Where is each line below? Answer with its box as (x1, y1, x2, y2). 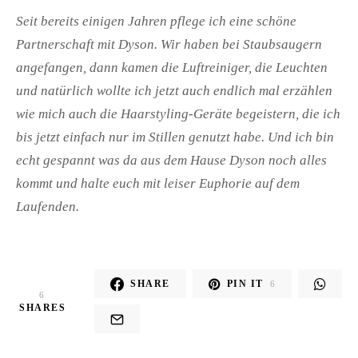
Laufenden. (16, 199, 79, 215)
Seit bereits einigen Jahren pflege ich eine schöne (16, 14, 296, 30)
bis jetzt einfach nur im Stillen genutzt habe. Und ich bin (16, 129, 334, 145)
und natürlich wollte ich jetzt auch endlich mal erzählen (16, 83, 332, 99)
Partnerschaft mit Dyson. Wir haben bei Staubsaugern (16, 37, 322, 53)
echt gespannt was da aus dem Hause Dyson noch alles (16, 153, 327, 169)
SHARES (19, 301, 66, 313)
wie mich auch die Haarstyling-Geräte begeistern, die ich (16, 106, 340, 122)
